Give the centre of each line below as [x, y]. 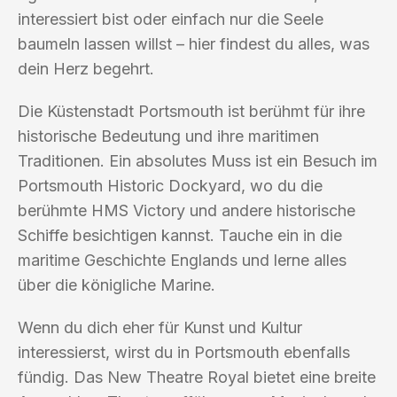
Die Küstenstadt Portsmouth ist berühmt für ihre [191, 111]
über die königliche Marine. [117, 284]
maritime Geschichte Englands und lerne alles [182, 260]
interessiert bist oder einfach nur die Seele [171, 19]
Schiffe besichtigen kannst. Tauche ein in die [180, 235]
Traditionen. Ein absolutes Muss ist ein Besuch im [198, 160]
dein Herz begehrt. [86, 68]
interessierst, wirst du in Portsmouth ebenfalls [184, 352]
